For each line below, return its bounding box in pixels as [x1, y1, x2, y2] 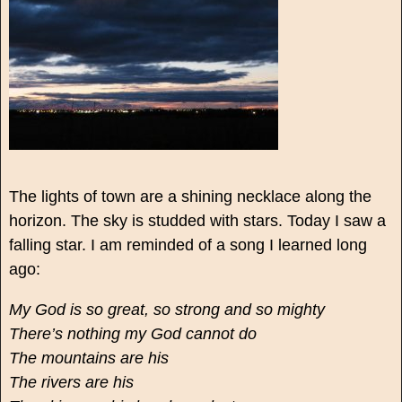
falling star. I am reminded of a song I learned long [8, 236, 367, 255]
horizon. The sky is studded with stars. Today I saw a [8, 212, 386, 231]
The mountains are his [8, 349, 169, 368]
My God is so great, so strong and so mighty [8, 301, 325, 319]
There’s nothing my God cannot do [8, 325, 257, 344]
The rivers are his [8, 373, 134, 392]
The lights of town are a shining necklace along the [8, 188, 371, 206]
